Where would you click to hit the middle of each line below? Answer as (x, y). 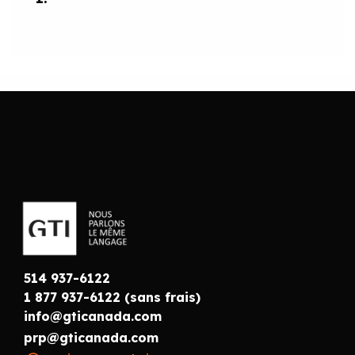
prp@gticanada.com (91, 338)
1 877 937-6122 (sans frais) (112, 298)
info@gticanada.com (93, 317)
